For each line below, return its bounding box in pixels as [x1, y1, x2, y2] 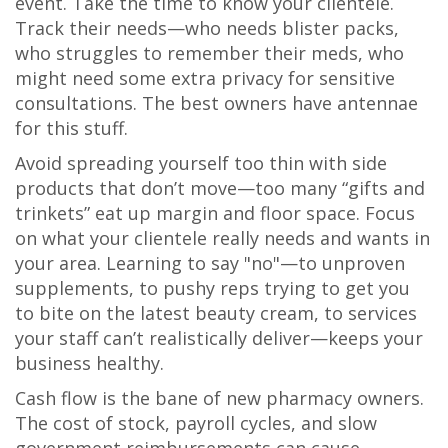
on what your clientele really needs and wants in [15, 226, 430, 251]
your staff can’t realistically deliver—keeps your [15, 326, 423, 351]
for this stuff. [15, 116, 128, 141]
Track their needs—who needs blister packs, [15, 16, 399, 41]
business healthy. [15, 351, 164, 376]
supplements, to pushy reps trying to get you [15, 276, 410, 301]
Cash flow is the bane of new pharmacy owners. [15, 386, 424, 411]
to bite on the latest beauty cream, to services [15, 301, 417, 326]
